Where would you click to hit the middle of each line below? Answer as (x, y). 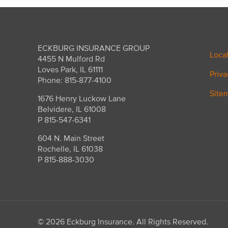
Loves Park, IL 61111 (70, 69)
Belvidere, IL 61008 (72, 109)
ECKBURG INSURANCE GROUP (94, 48)
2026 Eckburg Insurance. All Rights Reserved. (127, 221)
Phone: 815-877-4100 (75, 80)
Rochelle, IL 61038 (70, 149)
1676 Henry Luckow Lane (82, 98)
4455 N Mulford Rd (71, 59)
